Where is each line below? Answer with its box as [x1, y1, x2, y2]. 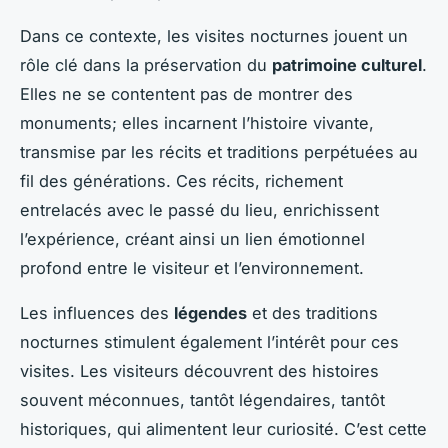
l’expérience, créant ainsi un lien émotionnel [20, 228, 365, 249]
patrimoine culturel [272, 54, 422, 75]
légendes [174, 302, 247, 323]
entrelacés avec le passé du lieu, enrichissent [20, 199, 379, 220]
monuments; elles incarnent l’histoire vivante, [20, 112, 374, 133]
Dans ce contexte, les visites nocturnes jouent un [20, 25, 408, 46]
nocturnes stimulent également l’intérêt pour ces [20, 331, 399, 352]
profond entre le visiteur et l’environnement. [20, 257, 364, 278]
